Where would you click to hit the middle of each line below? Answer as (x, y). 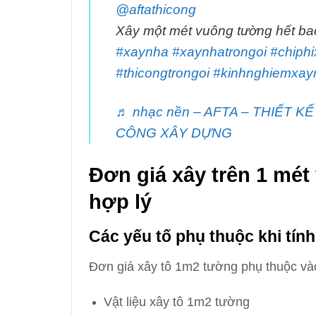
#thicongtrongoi (163, 73)
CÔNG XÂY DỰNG (174, 133)
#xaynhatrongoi (219, 51)
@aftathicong (156, 9)
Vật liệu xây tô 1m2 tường (176, 302)
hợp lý (120, 201)
